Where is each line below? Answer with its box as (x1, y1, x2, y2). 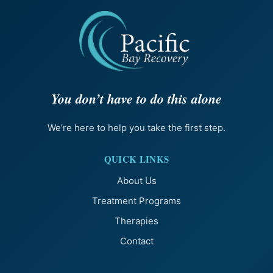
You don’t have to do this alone (51, 89, 222, 108)
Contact (119, 235, 154, 247)
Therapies (115, 215, 158, 227)
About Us (116, 175, 157, 187)
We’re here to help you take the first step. (48, 122, 225, 134)
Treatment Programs (92, 195, 181, 207)
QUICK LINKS (104, 152, 169, 166)
